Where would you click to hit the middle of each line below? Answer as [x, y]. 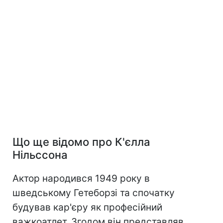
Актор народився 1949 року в [81, 178]
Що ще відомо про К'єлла [81, 142]
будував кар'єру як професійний [87, 207]
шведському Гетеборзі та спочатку [94, 193]
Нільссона [40, 155]
